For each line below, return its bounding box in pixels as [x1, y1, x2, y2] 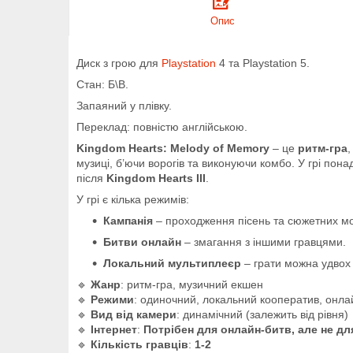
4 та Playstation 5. [216, 56, 310, 69]
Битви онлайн [103, 235, 181, 248]
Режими [91, 292, 134, 306]
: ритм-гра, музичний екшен [121, 277, 263, 291]
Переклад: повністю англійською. [76, 120, 247, 133]
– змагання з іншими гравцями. [181, 235, 346, 248]
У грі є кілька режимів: [76, 192, 189, 206]
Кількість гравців [91, 337, 188, 351]
